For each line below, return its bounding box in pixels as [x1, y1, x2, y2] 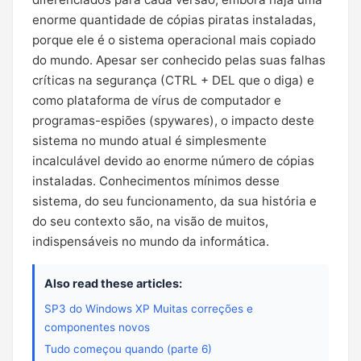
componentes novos [44, 321, 150, 334]
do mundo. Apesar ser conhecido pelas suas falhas [32, 52, 326, 68]
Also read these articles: [44, 276, 182, 290]
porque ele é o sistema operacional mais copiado [32, 32, 316, 48]
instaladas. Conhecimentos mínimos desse [32, 173, 280, 189]
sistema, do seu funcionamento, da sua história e [32, 193, 317, 209]
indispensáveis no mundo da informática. [32, 234, 269, 249]
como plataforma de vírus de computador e [32, 93, 281, 108]
